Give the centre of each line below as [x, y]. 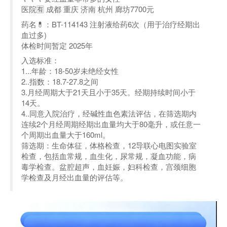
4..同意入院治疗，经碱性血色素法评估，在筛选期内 [109, 113]
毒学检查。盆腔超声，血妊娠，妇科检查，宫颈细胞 [109, 166]
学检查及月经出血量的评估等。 [74, 177]
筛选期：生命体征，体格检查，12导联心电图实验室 [109, 145]
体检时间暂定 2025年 [57, 45]
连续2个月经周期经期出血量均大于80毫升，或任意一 [111, 124]
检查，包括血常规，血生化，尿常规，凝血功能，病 [109, 156]
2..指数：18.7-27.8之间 [60, 81]
